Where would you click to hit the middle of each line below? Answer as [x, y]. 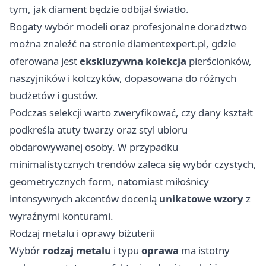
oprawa [160, 250]
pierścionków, [219, 61]
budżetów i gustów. [54, 95]
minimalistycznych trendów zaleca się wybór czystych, [133, 164]
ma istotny [204, 250]
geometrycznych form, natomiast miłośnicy [109, 181]
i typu [126, 250]
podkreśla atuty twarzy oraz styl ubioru [99, 129]
